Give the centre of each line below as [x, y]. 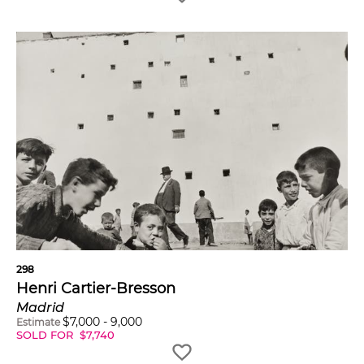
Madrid [40, 307]
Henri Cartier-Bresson [96, 288]
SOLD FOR [46, 334]
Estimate [38, 322]
